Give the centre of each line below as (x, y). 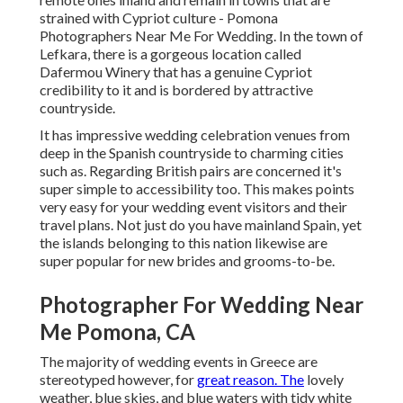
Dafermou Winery (95, 72)
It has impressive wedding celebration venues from (195, 135)
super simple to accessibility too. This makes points (197, 189)
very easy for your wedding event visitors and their (193, 207)
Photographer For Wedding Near (201, 305)
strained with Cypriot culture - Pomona (159, 18)
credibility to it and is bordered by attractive (176, 90)
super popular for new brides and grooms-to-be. (187, 261)
